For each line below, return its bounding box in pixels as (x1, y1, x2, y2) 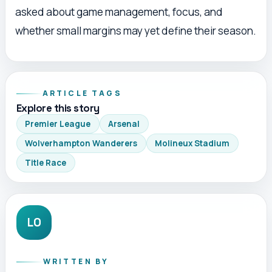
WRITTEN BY (42, 256, 109, 267)
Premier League (25, 118, 91, 129)
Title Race (25, 157, 67, 168)
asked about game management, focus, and (15, 4, 223, 19)
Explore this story (16, 101, 100, 115)
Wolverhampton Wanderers (25, 137, 138, 149)
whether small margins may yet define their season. (15, 23, 256, 38)
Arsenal (108, 118, 140, 129)
